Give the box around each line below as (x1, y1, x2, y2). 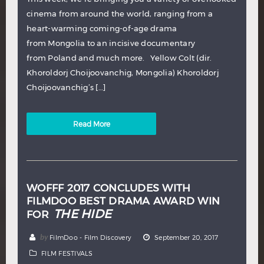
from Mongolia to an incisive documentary (27, 38, 195, 48)
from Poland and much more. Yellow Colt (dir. (27, 53, 212, 63)
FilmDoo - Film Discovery (49, 233, 131, 242)
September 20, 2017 (154, 233, 219, 242)
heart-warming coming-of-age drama (27, 24, 177, 34)
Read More (72, 120, 110, 128)
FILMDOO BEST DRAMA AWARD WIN (27, 194, 220, 207)
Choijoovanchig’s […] (27, 82, 105, 93)
